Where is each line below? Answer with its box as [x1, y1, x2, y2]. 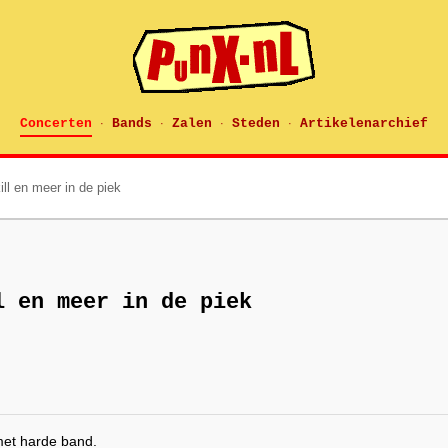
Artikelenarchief [300, 116, 428, 131]
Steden [232, 116, 280, 131]
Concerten [20, 116, 92, 131]
